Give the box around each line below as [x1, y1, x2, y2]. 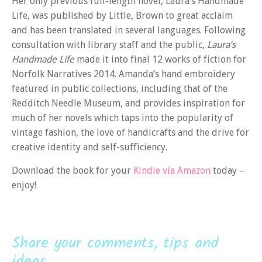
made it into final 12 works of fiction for [74, 54, 246, 65]
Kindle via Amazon [133, 164, 211, 176]
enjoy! [12, 179, 36, 191]
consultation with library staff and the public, [12, 39, 207, 51]
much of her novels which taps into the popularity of [12, 112, 233, 124]
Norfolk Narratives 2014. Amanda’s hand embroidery [12, 68, 235, 80]
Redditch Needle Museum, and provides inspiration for [12, 98, 245, 109]
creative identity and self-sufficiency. [12, 142, 167, 153]
